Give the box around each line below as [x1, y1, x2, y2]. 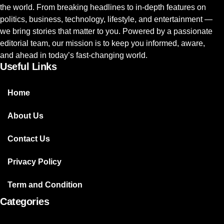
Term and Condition [7, 180, 82, 189]
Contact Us [7, 134, 50, 143]
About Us [7, 111, 43, 120]
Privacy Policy [7, 157, 61, 166]
